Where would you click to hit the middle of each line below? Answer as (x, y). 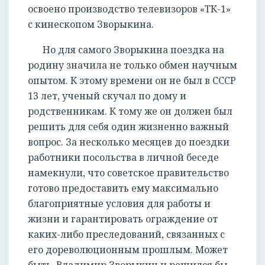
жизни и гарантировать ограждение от (123, 219)
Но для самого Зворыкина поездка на (133, 50)
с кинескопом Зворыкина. (91, 25)
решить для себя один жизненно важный (128, 127)
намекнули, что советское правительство (128, 173)
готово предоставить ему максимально (123, 188)
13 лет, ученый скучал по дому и (107, 96)
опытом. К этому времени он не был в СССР (132, 81)
